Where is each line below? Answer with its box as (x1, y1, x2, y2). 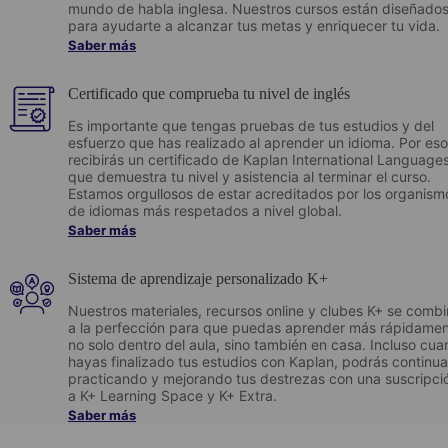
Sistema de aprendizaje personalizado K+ (68, 269, 328, 287)
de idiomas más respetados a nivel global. (68, 201, 346, 219)
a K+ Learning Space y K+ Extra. (68, 386, 277, 404)
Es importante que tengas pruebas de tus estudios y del (68, 116, 434, 134)
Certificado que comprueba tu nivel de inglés (68, 84, 350, 102)
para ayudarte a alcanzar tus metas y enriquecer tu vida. (68, 16, 440, 34)
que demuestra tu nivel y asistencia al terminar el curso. (68, 167, 431, 185)
